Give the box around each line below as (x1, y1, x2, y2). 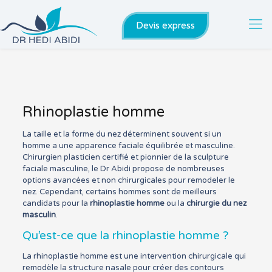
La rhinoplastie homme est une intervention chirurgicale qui (22, 251, 246, 261)
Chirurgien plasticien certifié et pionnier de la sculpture (22, 152, 229, 162)
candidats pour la (22, 199, 90, 208)
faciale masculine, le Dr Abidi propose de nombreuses (22, 164, 225, 174)
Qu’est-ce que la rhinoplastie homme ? (22, 229, 229, 242)
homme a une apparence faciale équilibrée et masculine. (22, 141, 235, 151)
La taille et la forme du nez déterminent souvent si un (22, 129, 222, 139)
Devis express (136, 20, 195, 31)
